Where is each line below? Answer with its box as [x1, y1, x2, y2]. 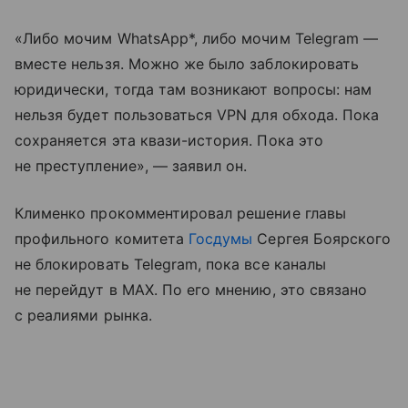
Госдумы [189, 229, 253, 248]
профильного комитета [15, 229, 189, 248]
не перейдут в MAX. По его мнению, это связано [15, 280, 368, 299]
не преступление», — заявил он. [15, 157, 248, 175]
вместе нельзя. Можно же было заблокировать [15, 55, 360, 73]
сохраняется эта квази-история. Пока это [15, 131, 323, 149]
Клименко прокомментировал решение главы [15, 204, 346, 222]
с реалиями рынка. [15, 306, 152, 324]
